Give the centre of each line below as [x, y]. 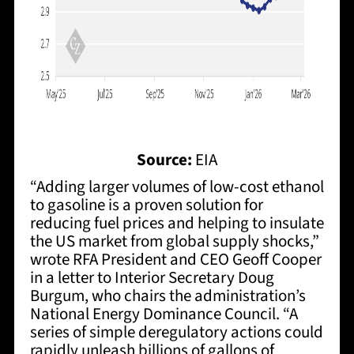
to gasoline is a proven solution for [146, 205]
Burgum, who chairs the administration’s [168, 296]
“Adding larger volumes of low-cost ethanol [177, 187]
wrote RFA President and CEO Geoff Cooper [175, 260]
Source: [164, 160]
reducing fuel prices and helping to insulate [177, 223]
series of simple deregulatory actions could [176, 332]
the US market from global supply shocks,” [174, 241]
